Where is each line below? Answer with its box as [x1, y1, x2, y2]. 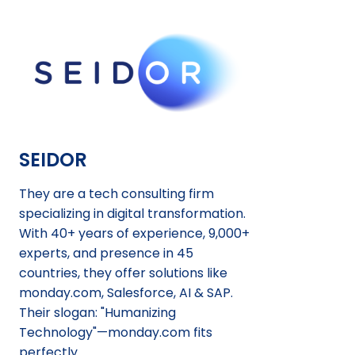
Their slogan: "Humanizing [19, 303, 176, 322]
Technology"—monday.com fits [19, 323, 212, 342]
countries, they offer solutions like [19, 264, 227, 282]
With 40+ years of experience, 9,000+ [19, 224, 250, 242]
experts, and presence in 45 [19, 244, 193, 262]
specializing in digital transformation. [19, 204, 246, 223]
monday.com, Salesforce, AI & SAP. [19, 284, 233, 302]
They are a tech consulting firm [19, 185, 214, 203]
